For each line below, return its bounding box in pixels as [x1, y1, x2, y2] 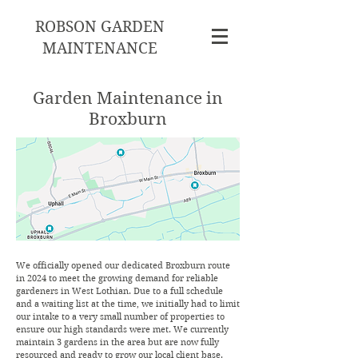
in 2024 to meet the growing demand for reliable [16, 272, 218, 284]
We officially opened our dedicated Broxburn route [16, 260, 230, 271]
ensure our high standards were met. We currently [16, 324, 229, 335]
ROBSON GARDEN [35, 18, 165, 36]
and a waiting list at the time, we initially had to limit [16, 298, 240, 309]
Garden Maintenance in [33, 89, 223, 108]
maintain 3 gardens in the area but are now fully [16, 336, 219, 348]
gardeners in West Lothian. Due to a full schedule [16, 285, 223, 296]
